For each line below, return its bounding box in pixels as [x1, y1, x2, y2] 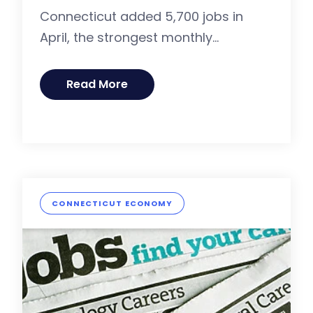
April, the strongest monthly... [40, 29, 219, 47]
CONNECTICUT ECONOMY [52, 198, 173, 210]
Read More [66, 76, 129, 93]
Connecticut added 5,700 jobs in [40, 8, 244, 26]
